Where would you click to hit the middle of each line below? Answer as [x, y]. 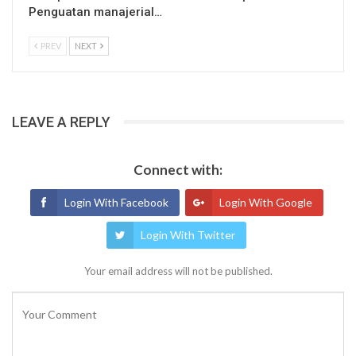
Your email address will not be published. [178, 271]
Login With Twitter [188, 235]
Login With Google [265, 203]
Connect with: [178, 170]
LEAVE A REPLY [61, 122]
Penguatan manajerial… [95, 12]
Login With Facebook [116, 203]
